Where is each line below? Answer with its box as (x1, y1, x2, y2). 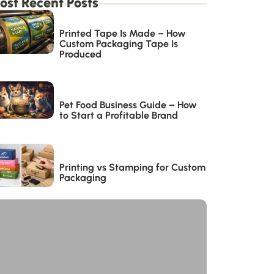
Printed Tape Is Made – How (59, 28, 186, 40)
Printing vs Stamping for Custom (59, 161, 206, 173)
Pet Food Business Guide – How (59, 99, 197, 111)
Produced (59, 48, 102, 61)
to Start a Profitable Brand (59, 109, 178, 122)
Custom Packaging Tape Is (59, 38, 178, 50)
